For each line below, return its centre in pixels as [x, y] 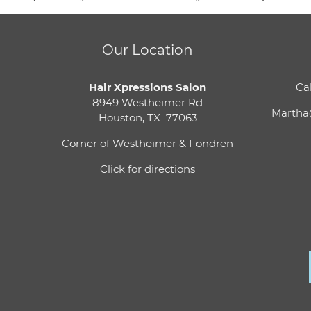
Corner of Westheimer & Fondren [148, 144]
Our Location [148, 50]
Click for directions [148, 169]
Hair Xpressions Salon [148, 87]
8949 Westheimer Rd [148, 103]
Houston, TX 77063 [148, 118]
